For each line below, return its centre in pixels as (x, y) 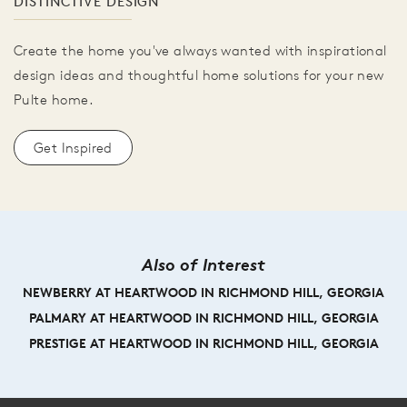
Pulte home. (54, 99)
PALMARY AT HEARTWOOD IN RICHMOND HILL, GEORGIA (203, 318)
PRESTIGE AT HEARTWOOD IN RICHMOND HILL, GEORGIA (203, 343)
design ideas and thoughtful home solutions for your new (199, 74)
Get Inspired (73, 147)
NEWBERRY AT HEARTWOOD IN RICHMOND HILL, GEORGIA (203, 292)
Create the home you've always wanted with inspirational (200, 50)
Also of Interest (203, 264)
